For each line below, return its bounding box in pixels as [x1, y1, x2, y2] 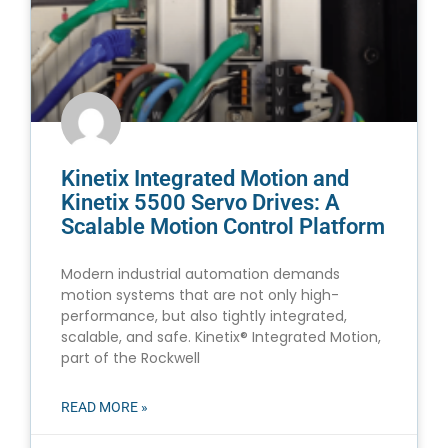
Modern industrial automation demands [61, 264, 340, 285]
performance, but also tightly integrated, [61, 306, 347, 327]
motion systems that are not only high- [61, 285, 339, 306]
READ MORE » [61, 399, 148, 416]
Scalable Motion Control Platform [61, 214, 385, 240]
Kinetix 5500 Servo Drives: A [61, 190, 340, 216]
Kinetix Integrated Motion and [61, 166, 349, 192]
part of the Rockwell [61, 348, 200, 369]
